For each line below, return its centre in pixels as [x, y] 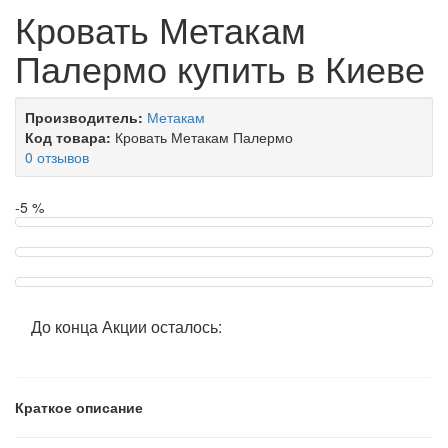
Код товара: [68, 137]
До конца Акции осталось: [126, 326]
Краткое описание [79, 407]
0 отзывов [57, 157]
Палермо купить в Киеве [220, 67]
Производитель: [84, 117]
